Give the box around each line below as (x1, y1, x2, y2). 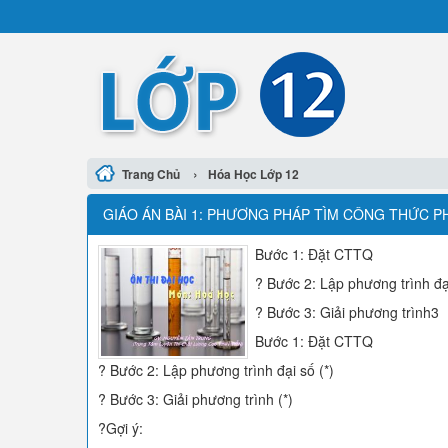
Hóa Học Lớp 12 (208, 165, 299, 183)
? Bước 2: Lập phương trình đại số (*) (98, 360, 334, 380)
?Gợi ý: (98, 418, 143, 438)
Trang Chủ (122, 165, 180, 183)
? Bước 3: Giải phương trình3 (255, 302, 439, 322)
